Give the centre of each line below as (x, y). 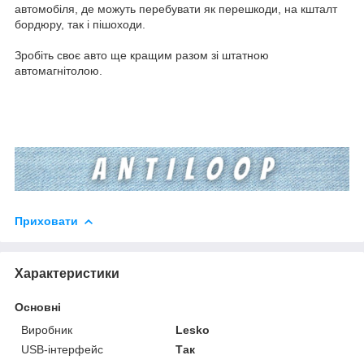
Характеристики (67, 273)
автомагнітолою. (58, 70)
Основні (38, 307)
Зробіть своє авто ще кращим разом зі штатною (142, 55)
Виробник (47, 329)
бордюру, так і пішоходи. (80, 24)
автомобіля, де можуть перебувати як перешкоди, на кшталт (176, 9)
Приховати (46, 221)
